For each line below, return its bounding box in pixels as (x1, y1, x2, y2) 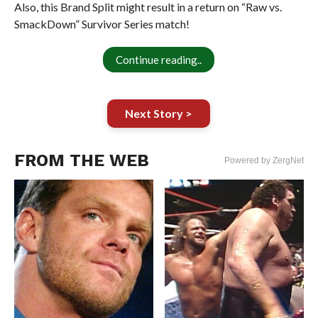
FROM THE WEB (13, 150, 149, 170)
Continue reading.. (116, 53, 202, 66)
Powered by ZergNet (224, 155, 305, 165)
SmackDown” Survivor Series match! (13, 17, 190, 31)
